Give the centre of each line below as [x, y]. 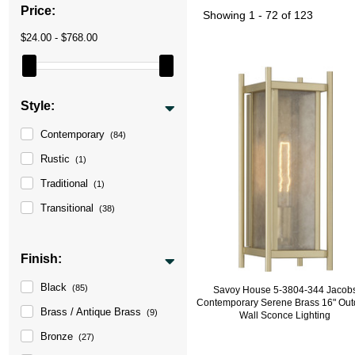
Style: [38, 105]
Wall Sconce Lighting [285, 315]
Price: [38, 10]
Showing [226, 15]
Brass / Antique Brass [91, 311]
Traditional [65, 183]
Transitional [67, 208]
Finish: [42, 258]
